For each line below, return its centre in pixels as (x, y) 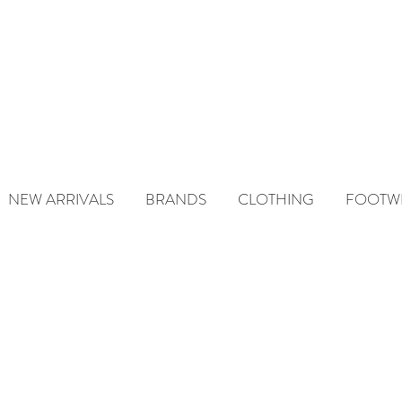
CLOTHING (275, 199)
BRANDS (175, 199)
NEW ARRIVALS (61, 199)
